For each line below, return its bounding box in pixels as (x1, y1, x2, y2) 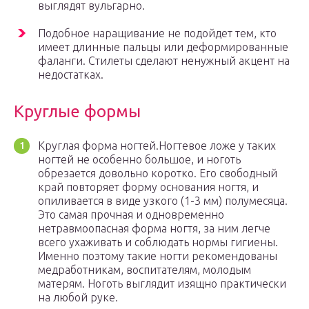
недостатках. (38, 68, 103, 81)
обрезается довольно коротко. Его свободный (38, 167, 277, 180)
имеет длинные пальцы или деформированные (38, 41, 288, 54)
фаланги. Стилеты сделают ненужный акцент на (38, 54, 290, 68)
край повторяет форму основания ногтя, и (38, 181, 259, 194)
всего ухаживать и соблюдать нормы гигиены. (38, 236, 278, 249)
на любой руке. (38, 291, 118, 304)
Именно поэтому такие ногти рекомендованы (38, 250, 277, 263)
